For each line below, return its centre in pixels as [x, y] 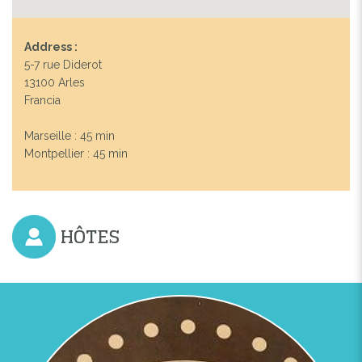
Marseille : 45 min [69, 135]
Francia [42, 100]
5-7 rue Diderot [63, 64]
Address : [51, 46]
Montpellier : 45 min [76, 153]
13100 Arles [55, 82]
